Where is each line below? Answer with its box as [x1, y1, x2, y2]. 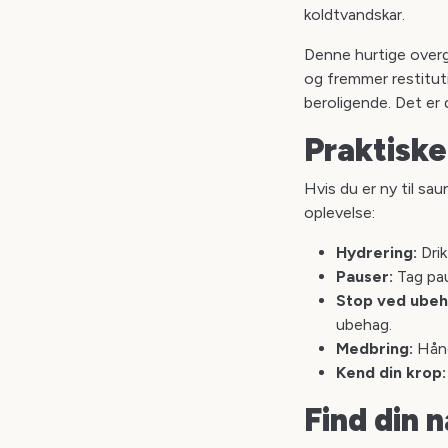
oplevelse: [304, 203, 375, 222]
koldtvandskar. [304, 5, 405, 24]
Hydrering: [336, 243, 417, 262]
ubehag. [336, 315, 392, 334]
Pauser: [336, 267, 393, 286]
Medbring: [336, 339, 413, 358]
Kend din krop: [336, 363, 446, 382]
